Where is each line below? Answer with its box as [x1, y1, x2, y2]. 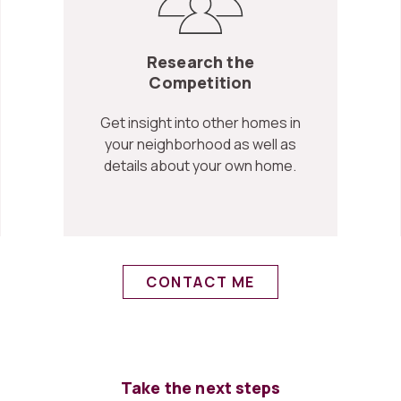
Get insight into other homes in [99, 112, 301, 132]
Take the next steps [120, 376, 281, 398]
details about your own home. [104, 155, 297, 175]
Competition [149, 71, 252, 93]
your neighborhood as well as [104, 133, 296, 154]
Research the [146, 50, 255, 73]
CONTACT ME [146, 271, 255, 292]
